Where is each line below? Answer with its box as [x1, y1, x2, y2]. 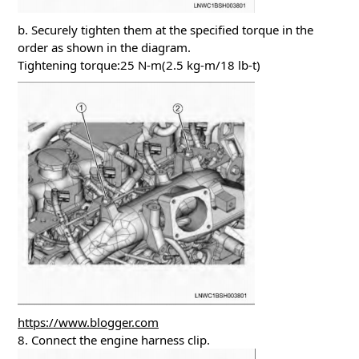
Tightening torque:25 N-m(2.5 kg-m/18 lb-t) [18, 57, 260, 73]
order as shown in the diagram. [18, 39, 191, 55]
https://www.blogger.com [18, 314, 159, 330]
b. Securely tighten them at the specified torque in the [18, 22, 313, 38]
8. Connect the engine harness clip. [18, 332, 210, 348]
